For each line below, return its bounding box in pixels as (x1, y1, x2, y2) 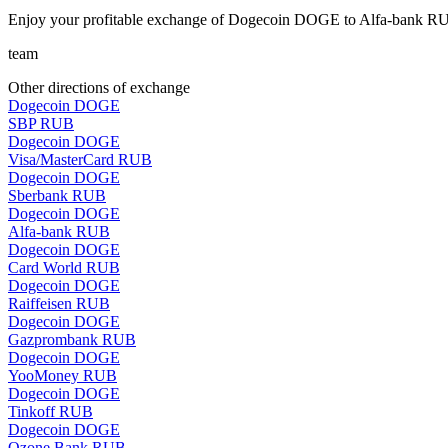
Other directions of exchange (8, 78, 190, 96)
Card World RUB (8, 258, 120, 276)
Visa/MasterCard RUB (8, 150, 152, 168)
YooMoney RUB (8, 366, 117, 384)
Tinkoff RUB (8, 402, 93, 420)
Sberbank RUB (8, 186, 106, 204)
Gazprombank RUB (8, 330, 136, 348)
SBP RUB (8, 114, 74, 132)
